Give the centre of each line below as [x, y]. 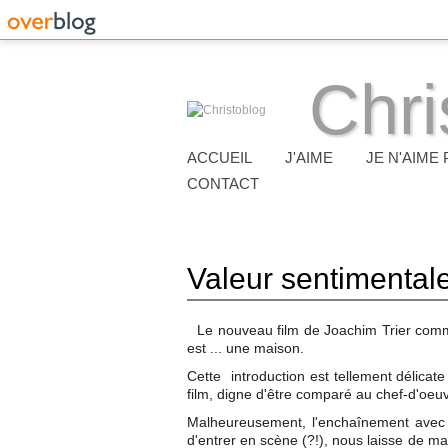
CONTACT [223, 183]
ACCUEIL [219, 157]
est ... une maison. [245, 348]
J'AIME [309, 157]
